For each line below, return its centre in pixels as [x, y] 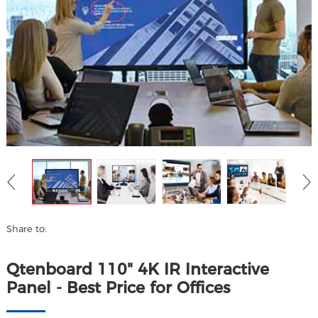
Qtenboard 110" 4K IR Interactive [138, 269]
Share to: [27, 229]
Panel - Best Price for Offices [119, 287]
